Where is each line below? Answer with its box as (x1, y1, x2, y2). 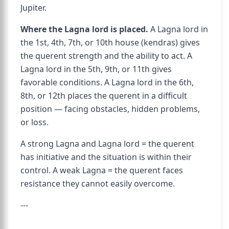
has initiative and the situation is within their (20, 151, 192, 163)
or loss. (20, 117, 49, 128)
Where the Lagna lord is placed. (20, 24, 148, 35)
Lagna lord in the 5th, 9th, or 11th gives (20, 63, 172, 75)
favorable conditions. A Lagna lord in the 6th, (20, 77, 194, 88)
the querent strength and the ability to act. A (20, 50, 192, 61)
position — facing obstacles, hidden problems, (20, 103, 200, 114)
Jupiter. (20, 2, 47, 13)
